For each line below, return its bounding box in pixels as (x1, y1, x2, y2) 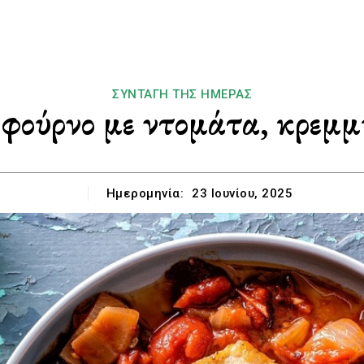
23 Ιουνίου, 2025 (192, 186, 293, 201)
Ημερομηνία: (106, 185, 184, 201)
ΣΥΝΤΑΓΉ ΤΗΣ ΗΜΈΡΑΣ (112, 87, 252, 102)
